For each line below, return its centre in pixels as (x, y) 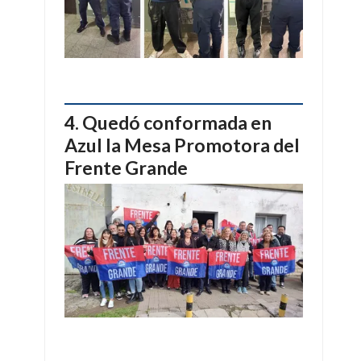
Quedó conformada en (177, 122)
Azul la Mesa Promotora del (182, 145)
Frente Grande (126, 167)
